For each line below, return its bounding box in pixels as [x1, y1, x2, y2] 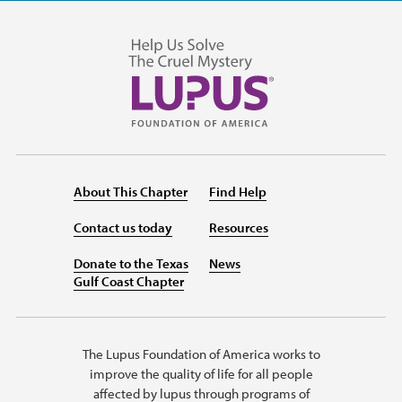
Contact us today [74, 219, 172, 237]
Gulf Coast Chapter [74, 273, 184, 291]
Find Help [209, 183, 267, 201]
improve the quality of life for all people [89, 365, 313, 383]
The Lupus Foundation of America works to [82, 345, 320, 363]
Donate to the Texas [74, 255, 188, 273]
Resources [209, 219, 268, 237]
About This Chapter [74, 183, 188, 201]
